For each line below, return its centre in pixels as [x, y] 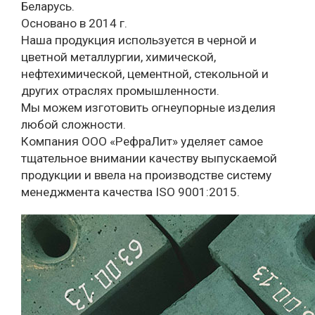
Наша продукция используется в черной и [139, 40]
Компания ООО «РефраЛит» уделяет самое [142, 142]
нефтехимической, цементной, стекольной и [145, 74]
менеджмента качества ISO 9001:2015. [130, 192]
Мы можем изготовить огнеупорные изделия [148, 108]
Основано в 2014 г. [74, 24]
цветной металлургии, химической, [118, 57]
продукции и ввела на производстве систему [146, 175]
